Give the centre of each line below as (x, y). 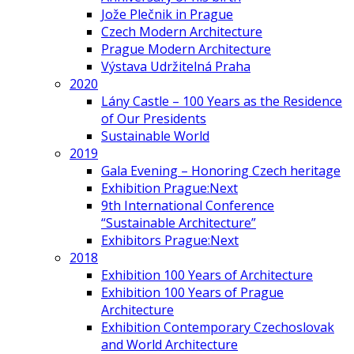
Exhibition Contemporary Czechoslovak (218, 327)
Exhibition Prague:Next (169, 188)
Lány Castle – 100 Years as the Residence (222, 101)
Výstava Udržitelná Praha (176, 66)
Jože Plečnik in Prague (167, 14)
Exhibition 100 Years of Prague (192, 292)
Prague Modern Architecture (186, 49)
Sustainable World (155, 136)
